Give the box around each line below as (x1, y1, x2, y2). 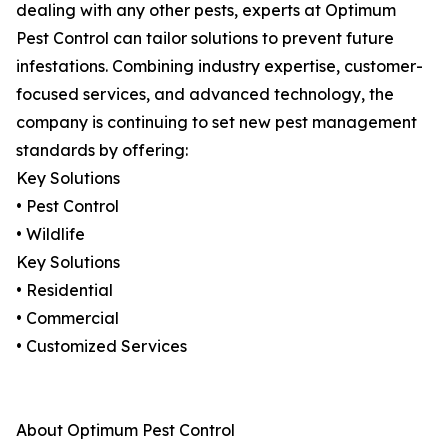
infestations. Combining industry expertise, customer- (16, 56, 423, 77)
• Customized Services (16, 336, 187, 357)
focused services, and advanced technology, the (16, 84, 394, 105)
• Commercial (16, 308, 119, 329)
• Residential (16, 280, 113, 301)
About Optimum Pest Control (16, 420, 235, 441)
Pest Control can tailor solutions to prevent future (16, 28, 394, 49)
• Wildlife (16, 224, 85, 245)
